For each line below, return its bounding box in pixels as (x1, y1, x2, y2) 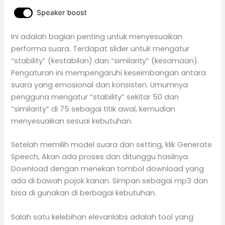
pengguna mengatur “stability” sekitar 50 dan (11, 92, 179, 102)
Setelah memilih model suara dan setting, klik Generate (11, 140, 212, 150)
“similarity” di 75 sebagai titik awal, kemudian (11, 104, 176, 115)
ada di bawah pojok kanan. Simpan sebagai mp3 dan (11, 176, 208, 186)
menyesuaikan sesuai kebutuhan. (11, 116, 133, 127)
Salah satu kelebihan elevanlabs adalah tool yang (11, 211, 194, 222)
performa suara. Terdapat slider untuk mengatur (11, 44, 190, 54)
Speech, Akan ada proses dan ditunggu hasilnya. (11, 152, 190, 162)
